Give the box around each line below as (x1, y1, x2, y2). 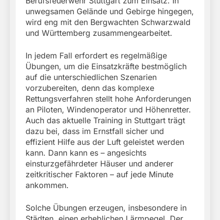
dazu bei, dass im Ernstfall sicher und (26, 126, 164, 136)
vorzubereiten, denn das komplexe (26, 82, 154, 93)
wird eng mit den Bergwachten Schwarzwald (26, 17, 191, 27)
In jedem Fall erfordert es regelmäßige (26, 50, 167, 60)
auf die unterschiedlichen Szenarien (26, 72, 157, 82)
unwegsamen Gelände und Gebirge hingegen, (26, 6, 194, 16)
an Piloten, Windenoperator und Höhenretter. (26, 104, 191, 114)
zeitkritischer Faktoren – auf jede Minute (26, 169, 173, 179)
